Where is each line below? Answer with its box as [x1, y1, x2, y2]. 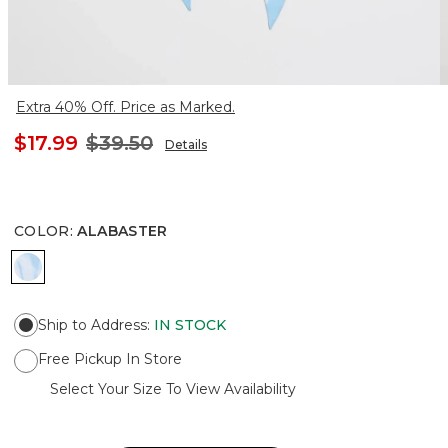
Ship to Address [38, 315, 147, 334]
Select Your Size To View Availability [50, 379, 296, 398]
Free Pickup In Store [38, 349, 182, 368]
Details [165, 136, 207, 152]
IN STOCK [154, 315, 226, 334]
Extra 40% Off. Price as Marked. [16, 97, 235, 116]
